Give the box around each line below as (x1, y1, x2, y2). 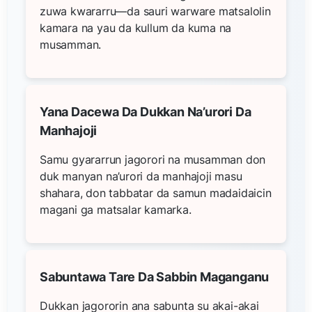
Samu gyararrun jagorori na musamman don (40, 152, 266, 166)
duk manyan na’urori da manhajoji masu (40, 169, 242, 183)
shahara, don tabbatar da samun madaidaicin (40, 185, 272, 200)
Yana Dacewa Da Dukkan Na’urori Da (40, 104, 251, 119)
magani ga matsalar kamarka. (40, 202, 192, 217)
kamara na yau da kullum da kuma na (40, 20, 232, 35)
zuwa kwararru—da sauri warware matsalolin (40, 3, 271, 18)
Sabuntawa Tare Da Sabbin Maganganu (40, 269, 270, 284)
